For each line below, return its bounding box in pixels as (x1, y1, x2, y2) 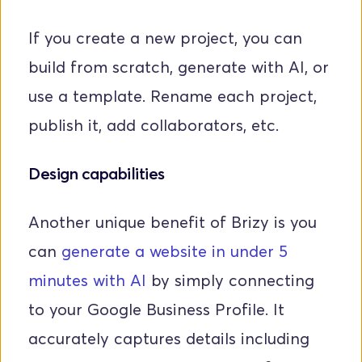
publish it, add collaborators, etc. (28, 116, 284, 136)
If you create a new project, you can (28, 28, 302, 48)
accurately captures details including (28, 329, 309, 349)
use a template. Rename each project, (28, 86, 317, 107)
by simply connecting (146, 271, 314, 291)
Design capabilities (28, 164, 165, 184)
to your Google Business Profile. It (28, 300, 284, 320)
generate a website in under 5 (61, 242, 288, 262)
